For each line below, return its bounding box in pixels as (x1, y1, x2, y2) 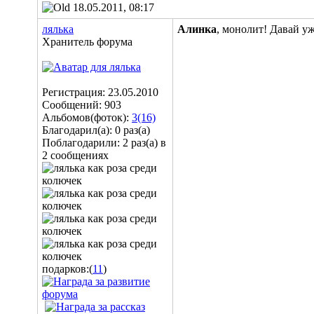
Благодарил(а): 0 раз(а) (42, 124, 150, 136)
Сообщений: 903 (42, 99, 121, 111)
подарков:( (42, 263, 93, 275)
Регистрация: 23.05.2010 (42, 86, 158, 98)
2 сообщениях (42, 149, 109, 161)
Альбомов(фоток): (42, 111, 132, 123)
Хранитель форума (42, 36, 132, 48)
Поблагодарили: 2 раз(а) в (42, 137, 166, 149)
